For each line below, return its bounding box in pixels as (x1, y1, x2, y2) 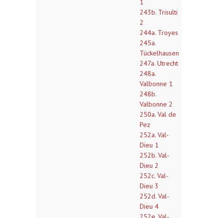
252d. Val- (140, 192, 169, 200)
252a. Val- (140, 130, 169, 139)
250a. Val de (140, 110, 176, 119)
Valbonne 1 (140, 79, 173, 88)
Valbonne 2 (140, 100, 173, 109)
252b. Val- (140, 151, 169, 160)
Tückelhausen (140, 49, 179, 57)
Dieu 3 (140, 182, 159, 190)
